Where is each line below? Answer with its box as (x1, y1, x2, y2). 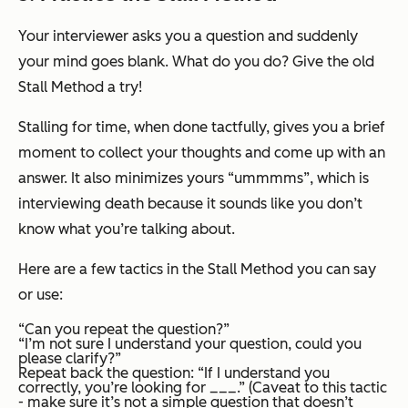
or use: (18, 285, 63, 303)
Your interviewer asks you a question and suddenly (18, 26, 358, 45)
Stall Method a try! (18, 77, 142, 96)
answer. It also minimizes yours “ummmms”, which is (18, 168, 369, 187)
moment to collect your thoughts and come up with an (18, 143, 385, 161)
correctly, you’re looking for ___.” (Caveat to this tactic (18, 378, 387, 396)
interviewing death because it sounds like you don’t (18, 194, 362, 212)
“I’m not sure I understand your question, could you (18, 334, 362, 352)
